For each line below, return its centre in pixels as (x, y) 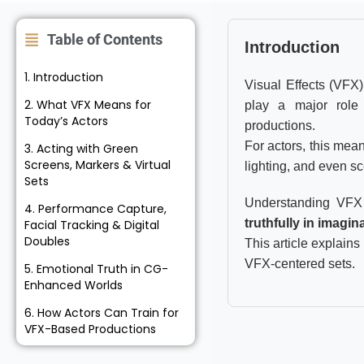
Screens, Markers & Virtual (97, 165)
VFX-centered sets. (300, 264)
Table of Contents (104, 39)
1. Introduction (64, 77)
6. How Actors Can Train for (102, 313)
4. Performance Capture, (95, 209)
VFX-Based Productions (90, 329)
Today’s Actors (66, 121)
